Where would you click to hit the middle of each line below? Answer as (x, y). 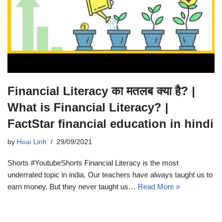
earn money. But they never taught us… (73, 186)
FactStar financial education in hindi (111, 123)
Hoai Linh (32, 142)
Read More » (159, 186)
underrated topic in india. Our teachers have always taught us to (110, 174)
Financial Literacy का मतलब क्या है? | (101, 91)
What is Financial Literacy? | (88, 107)
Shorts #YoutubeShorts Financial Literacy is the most (93, 163)
